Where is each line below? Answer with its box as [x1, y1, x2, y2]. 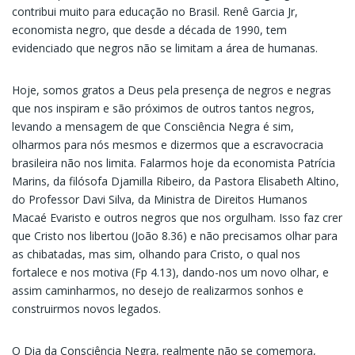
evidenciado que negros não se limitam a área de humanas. [12, 40, 318, 56]
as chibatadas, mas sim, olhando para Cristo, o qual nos [12, 246, 300, 262]
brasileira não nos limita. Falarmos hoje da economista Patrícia [12, 155, 335, 171]
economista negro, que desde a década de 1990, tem [12, 22, 287, 38]
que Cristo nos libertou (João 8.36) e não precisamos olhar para [12, 228, 338, 244]
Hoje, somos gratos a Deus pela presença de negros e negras [12, 82, 331, 98]
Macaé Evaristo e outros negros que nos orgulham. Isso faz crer [12, 210, 342, 226]
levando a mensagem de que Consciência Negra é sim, [12, 119, 294, 135]
